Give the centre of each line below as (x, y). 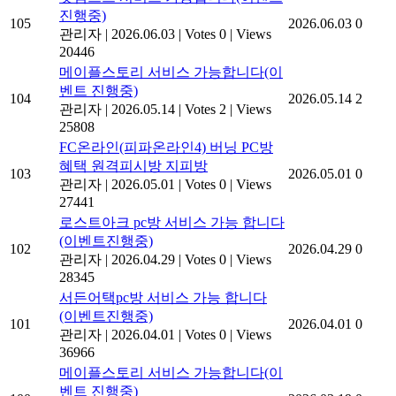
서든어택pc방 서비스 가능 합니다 (163, 298)
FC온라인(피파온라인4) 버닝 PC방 (166, 148)
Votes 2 (206, 110)
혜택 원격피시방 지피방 (133, 166)
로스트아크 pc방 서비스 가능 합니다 (172, 223)
